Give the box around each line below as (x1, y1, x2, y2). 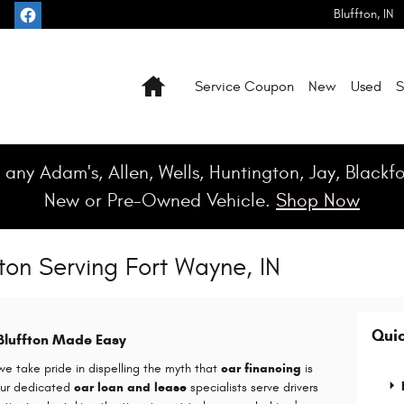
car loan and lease (74, 379, 187, 395)
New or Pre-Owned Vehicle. (44, 189, 276, 212)
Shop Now (276, 189, 360, 212)
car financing (221, 360, 301, 376)
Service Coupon (195, 78, 294, 95)
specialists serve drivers (187, 379, 318, 395)
